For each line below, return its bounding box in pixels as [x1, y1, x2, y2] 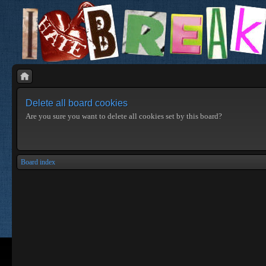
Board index [21, 158, 55, 166]
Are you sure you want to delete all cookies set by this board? [26, 112, 222, 121]
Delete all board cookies [26, 98, 128, 108]
